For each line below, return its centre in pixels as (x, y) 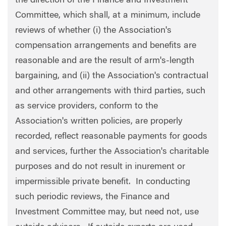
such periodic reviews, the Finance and (92, 197)
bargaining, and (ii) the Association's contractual (112, 76)
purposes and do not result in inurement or (100, 167)
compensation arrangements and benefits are (106, 46)
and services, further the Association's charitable (112, 152)
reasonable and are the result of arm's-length (105, 61)
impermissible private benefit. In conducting (103, 182)
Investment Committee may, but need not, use (107, 212)
